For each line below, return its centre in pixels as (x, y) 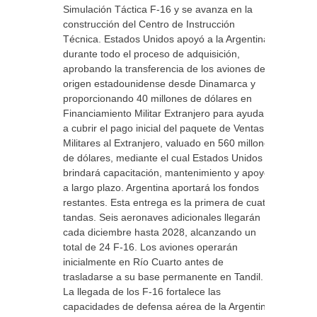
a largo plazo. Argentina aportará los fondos (161, 188)
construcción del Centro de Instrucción (149, 24)
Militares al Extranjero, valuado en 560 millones (169, 143)
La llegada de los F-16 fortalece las (142, 292)
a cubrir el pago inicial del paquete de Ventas (163, 128)
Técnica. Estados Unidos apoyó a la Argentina (166, 39)
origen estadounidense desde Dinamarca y (159, 83)
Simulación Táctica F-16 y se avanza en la (158, 9)
